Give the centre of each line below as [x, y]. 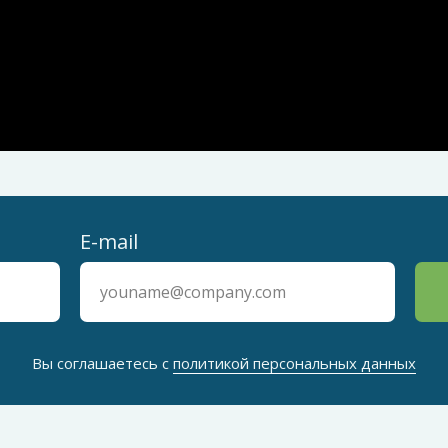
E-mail [108, 241]
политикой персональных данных [294, 362]
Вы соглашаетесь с [102, 362]
